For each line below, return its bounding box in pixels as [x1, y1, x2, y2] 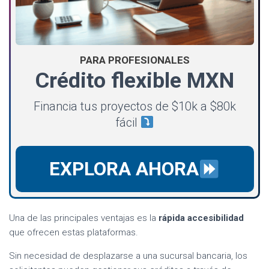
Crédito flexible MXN [35, 68, 234, 94]
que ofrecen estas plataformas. [9, 226, 138, 238]
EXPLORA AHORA [49, 158, 199, 181]
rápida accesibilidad [159, 212, 244, 223]
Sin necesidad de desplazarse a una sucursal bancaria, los [9, 250, 247, 261]
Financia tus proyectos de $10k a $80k [33, 99, 236, 114]
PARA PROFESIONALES [79, 54, 190, 67]
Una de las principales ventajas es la [9, 212, 159, 223]
